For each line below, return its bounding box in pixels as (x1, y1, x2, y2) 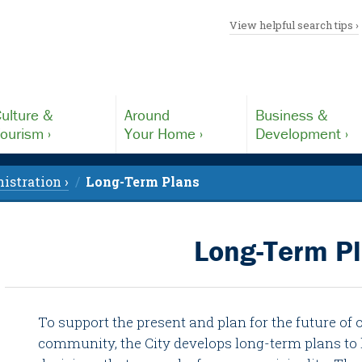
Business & (255, 105, 329, 124)
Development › (255, 124, 349, 143)
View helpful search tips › (229, 18, 359, 32)
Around (124, 105, 170, 124)
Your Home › (124, 124, 203, 143)
